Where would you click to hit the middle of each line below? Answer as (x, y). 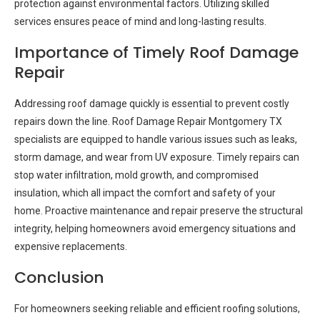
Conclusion (59, 277)
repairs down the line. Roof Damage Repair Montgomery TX (148, 121)
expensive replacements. (71, 246)
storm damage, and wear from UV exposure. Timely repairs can (157, 157)
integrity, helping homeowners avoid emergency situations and (155, 229)
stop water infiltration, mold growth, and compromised (136, 175)
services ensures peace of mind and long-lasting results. (140, 21)
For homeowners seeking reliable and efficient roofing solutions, (157, 309)
